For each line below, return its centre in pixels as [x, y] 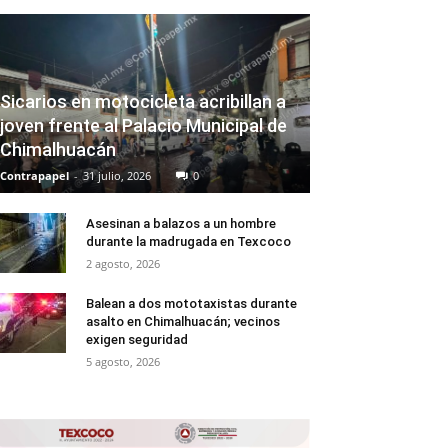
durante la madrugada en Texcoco [188, 242]
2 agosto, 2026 [123, 264]
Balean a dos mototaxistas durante [191, 304]
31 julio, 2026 [117, 176]
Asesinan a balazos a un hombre [181, 224]
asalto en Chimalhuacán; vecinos [183, 322]
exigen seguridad [137, 340]
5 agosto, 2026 [123, 362]
